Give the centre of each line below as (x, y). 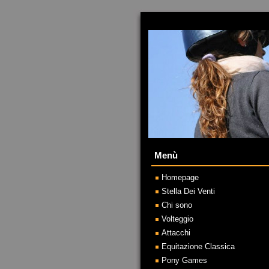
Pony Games (184, 260)
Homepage (180, 177)
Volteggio (177, 219)
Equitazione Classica (198, 246)
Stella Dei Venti (188, 191)
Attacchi (176, 233)
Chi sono (177, 205)
